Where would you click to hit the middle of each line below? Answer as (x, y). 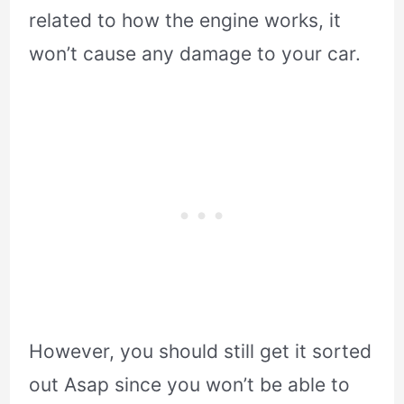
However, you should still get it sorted (201, 352)
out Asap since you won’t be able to (190, 385)
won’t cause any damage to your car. (195, 53)
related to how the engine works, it (185, 20)
